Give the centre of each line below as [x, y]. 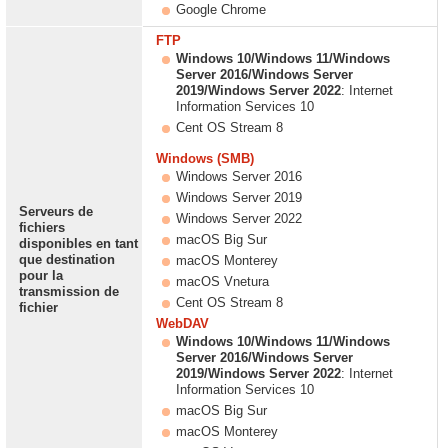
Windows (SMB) [205, 158]
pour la [41, 275]
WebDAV [182, 323]
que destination [67, 259]
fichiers [42, 227]
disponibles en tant [78, 243]
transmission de [69, 291]
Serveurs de [56, 211]
